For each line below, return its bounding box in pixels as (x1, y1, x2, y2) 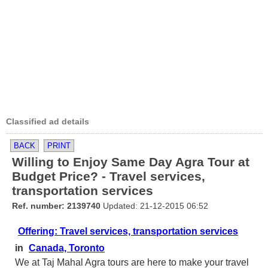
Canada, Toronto (29, 243, 105, 253)
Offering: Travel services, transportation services (18, 226, 238, 236)
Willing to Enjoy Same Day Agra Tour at (12, 155, 249, 169)
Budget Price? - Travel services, (12, 169, 205, 183)
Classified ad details (6, 117, 89, 126)
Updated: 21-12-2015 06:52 (100, 201, 208, 211)
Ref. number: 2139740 (12, 201, 100, 211)
